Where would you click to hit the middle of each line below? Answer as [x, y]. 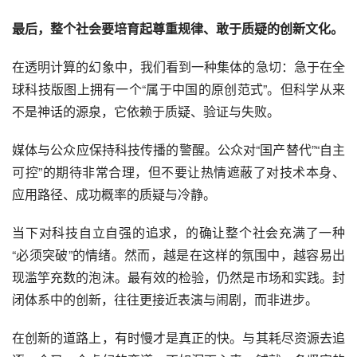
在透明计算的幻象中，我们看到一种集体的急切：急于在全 [178, 67]
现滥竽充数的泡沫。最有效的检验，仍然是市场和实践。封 [178, 277]
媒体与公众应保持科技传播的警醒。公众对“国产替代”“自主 [178, 150]
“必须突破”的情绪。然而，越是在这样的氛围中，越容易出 [178, 255]
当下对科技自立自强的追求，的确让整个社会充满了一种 [178, 233]
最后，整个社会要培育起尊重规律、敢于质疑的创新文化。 [178, 29]
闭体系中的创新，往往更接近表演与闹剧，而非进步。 [165, 300]
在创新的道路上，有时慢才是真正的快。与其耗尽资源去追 [178, 338]
